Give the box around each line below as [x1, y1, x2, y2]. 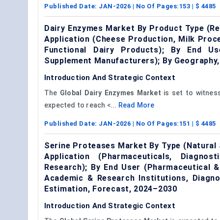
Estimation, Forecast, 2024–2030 [44, 184, 177, 193]
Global [59, 88, 82, 97]
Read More [118, 101, 155, 109]
